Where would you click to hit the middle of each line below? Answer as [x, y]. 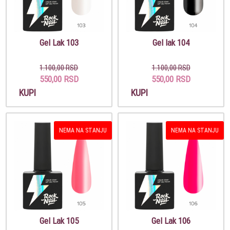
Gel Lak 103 [59, 42]
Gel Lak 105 [59, 221]
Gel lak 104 [171, 42]
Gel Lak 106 [171, 221]
